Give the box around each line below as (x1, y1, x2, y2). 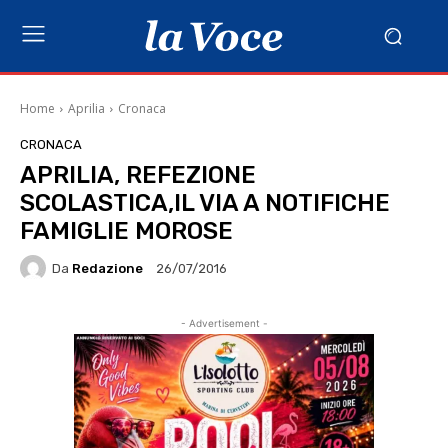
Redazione (72, 260, 143, 276)
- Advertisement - (180, 317, 268, 329)
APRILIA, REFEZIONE (20, 161, 256, 189)
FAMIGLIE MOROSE (20, 217, 233, 245)
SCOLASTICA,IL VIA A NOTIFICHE (20, 189, 390, 217)
